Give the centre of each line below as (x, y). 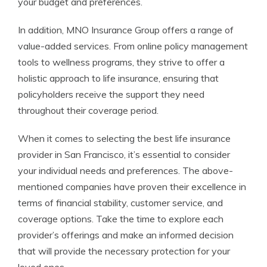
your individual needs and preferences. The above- (125, 171)
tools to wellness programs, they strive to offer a (121, 62)
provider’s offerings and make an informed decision (126, 235)
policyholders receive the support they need (111, 94)
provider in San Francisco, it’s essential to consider (124, 155)
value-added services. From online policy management (133, 46)
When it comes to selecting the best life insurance (124, 139)
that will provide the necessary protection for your (124, 251)
